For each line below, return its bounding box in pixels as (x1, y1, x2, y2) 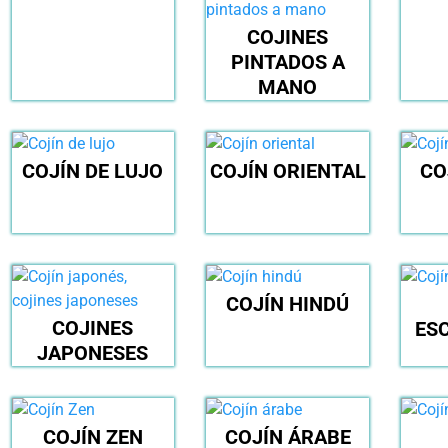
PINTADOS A (230, 50, 345, 75)
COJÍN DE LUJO (22, 159, 164, 184)
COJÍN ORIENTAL (209, 159, 366, 184)
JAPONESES (37, 341, 149, 366)
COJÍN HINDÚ (226, 292, 350, 317)
